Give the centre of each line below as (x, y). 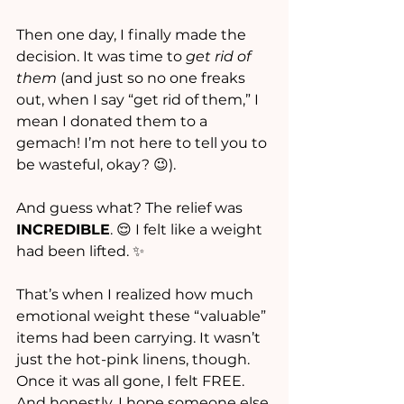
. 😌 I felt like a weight (188, 230)
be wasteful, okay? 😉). (96, 165)
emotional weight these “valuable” (143, 317)
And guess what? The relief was (131, 208)
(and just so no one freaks (153, 78)
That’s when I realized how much (137, 295)
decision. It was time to (101, 57)
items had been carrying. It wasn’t (140, 338)
